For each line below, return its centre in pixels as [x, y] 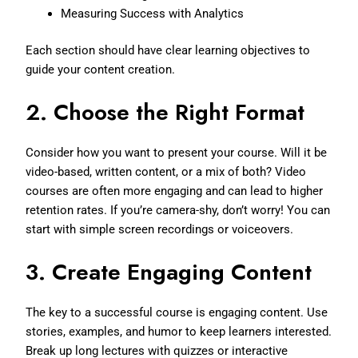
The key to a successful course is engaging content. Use [177, 312]
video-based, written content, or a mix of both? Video [166, 171]
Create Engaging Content [182, 272]
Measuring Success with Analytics [153, 13]
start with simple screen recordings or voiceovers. [160, 229]
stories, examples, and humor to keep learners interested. [179, 331]
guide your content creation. [101, 69]
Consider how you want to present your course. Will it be [177, 152]
